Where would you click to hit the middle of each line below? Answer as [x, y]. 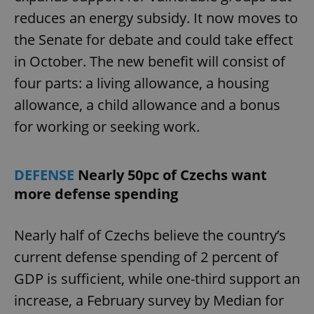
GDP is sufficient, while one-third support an [157, 279]
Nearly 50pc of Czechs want [172, 175]
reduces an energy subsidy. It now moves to [156, 18]
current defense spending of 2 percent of [146, 257]
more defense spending [96, 194]
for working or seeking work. [109, 127]
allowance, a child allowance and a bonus [147, 105]
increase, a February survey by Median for [149, 301]
